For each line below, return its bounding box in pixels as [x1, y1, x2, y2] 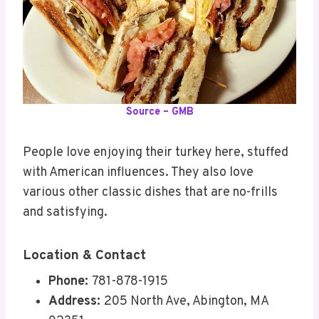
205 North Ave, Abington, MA [104, 293, 268, 310]
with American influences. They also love [23, 164, 253, 181]
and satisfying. [23, 204, 108, 221]
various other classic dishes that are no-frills [23, 184, 278, 201]
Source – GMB [125, 105, 194, 119]
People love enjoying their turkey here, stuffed [23, 144, 288, 161]
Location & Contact [23, 246, 146, 264]
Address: [48, 293, 104, 310]
